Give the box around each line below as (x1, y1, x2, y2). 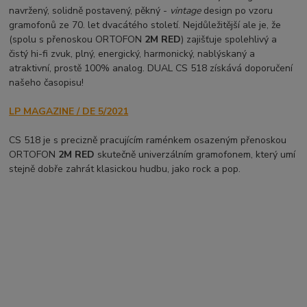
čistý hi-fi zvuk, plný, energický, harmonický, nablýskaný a (9, 47, 256, 61)
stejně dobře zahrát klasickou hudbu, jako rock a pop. (9, 162, 244, 176)
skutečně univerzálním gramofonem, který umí (95, 148, 296, 162)
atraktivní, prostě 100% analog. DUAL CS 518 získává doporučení (9, 62, 293, 75)
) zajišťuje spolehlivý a (181, 33, 278, 47)
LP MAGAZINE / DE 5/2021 (9, 105, 129, 119)
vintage (170, 4, 201, 18)
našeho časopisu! (9, 76, 84, 90)
